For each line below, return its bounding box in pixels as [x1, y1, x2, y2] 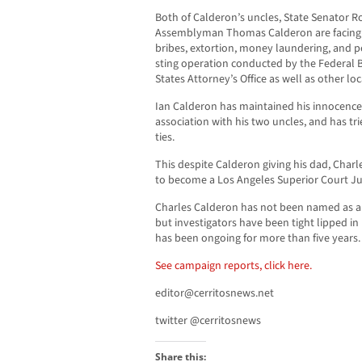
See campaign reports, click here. [155, 258, 312, 275]
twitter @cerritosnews [155, 313, 261, 330]
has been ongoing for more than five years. [155, 230, 360, 247]
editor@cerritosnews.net [155, 285, 274, 302]
